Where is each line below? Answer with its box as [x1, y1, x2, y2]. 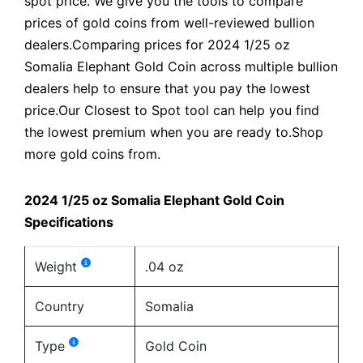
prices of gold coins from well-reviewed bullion [24, 14, 314, 31]
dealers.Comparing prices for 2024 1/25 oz [24, 36, 290, 53]
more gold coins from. [24, 145, 160, 162]
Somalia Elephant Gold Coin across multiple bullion [24, 58, 338, 75]
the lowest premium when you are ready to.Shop [24, 123, 323, 140]
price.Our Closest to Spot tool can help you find [24, 101, 319, 118]
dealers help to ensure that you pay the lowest [24, 79, 310, 96]
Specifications [24, 213, 113, 230]
